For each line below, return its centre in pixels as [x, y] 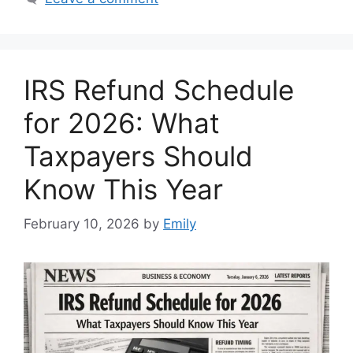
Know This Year [123, 189]
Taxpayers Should [138, 156]
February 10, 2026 [82, 224]
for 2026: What [122, 123]
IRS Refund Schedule [159, 89]
